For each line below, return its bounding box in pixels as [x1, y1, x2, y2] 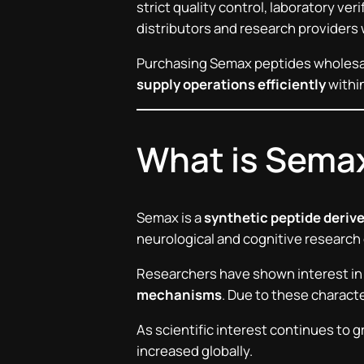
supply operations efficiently [136, 74, 326, 93]
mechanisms [136, 285, 222, 305]
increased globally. [136, 340, 253, 360]
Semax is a [136, 208, 204, 227]
